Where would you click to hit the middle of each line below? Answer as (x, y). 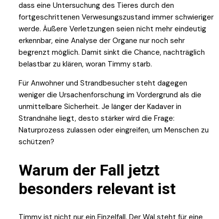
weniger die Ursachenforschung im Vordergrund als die (110, 95)
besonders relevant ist (97, 189)
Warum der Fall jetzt (89, 170)
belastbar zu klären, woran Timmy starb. (85, 64)
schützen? (36, 142)
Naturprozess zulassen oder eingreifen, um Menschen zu (114, 130)
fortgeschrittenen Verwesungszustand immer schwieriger (116, 17)
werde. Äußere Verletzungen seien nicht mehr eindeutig (112, 29)
